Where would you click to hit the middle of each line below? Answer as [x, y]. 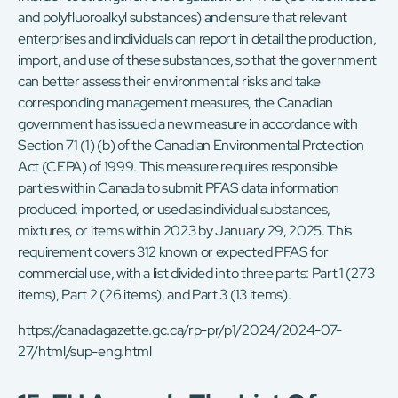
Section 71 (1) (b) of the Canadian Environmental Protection [191, 146]
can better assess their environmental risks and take [169, 82]
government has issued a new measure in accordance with [188, 124]
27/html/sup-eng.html [85, 352]
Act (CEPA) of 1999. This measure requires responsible [178, 167]
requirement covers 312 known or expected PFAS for [173, 252]
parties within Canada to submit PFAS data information [179, 188]
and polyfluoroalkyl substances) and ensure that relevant [183, 18]
